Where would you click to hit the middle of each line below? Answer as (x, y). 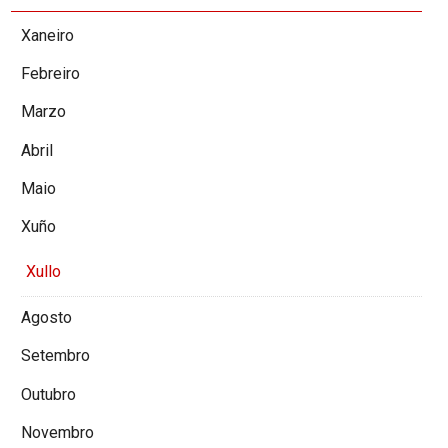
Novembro (57, 433)
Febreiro (50, 73)
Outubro (48, 394)
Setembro (55, 356)
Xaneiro (47, 35)
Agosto (46, 317)
